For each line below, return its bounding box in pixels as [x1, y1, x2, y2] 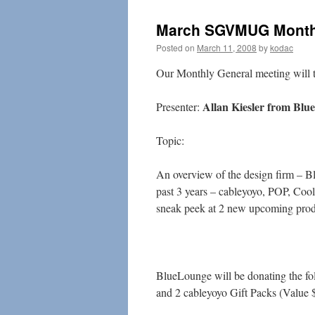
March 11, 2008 [197, 41, 257, 53]
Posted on [156, 41, 195, 53]
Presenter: [156, 99, 202, 114]
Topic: [156, 133, 184, 148]
